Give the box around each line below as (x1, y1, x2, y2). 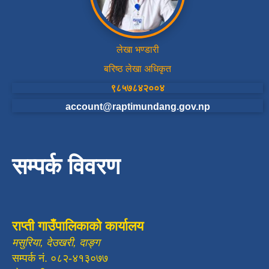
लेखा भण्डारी (116, 44, 159, 55)
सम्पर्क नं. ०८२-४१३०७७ (12, 252, 108, 265)
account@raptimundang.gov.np (65, 101, 210, 112)
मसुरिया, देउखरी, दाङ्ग (12, 237, 100, 249)
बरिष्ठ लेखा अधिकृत (104, 64, 171, 74)
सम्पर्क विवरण (12, 154, 120, 180)
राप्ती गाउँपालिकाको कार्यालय (12, 219, 144, 234)
